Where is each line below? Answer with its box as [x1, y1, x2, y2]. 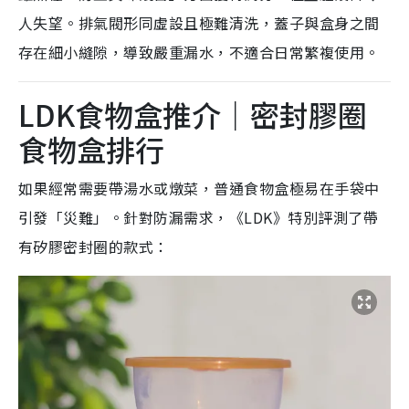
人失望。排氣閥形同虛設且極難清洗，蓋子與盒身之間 [18, 12, 380, 35]
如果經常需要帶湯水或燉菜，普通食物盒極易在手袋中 [18, 177, 380, 200]
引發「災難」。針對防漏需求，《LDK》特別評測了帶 [18, 206, 378, 229]
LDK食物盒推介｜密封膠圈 [18, 93, 367, 136]
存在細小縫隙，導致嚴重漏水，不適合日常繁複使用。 [18, 41, 380, 64]
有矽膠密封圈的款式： [18, 236, 169, 258]
